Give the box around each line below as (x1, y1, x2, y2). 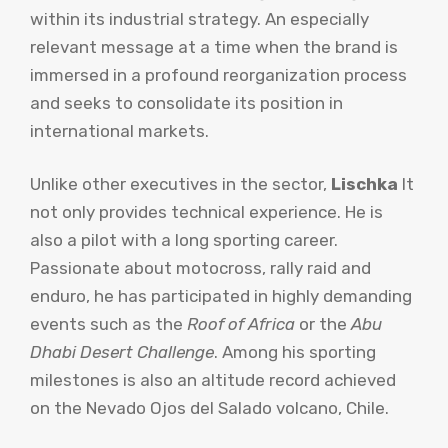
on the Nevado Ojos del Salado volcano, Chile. (30, 398, 389, 419)
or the (295, 314, 351, 335)
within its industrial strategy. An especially (30, 8, 369, 29)
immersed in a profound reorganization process (30, 64, 407, 85)
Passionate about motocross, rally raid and (30, 258, 371, 279)
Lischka (331, 174, 398, 195)
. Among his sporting (214, 342, 376, 363)
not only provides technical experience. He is (30, 202, 383, 223)
